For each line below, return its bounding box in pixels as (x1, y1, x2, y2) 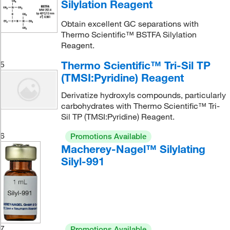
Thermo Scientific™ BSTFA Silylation (61, 29, 197, 40)
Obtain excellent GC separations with (61, 18, 199, 29)
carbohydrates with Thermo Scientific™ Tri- (61, 101, 220, 111)
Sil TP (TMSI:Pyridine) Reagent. (61, 111, 175, 122)
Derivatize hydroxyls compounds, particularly (61, 90, 226, 100)
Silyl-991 (61, 155, 105, 168)
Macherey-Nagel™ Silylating (61, 142, 205, 156)
